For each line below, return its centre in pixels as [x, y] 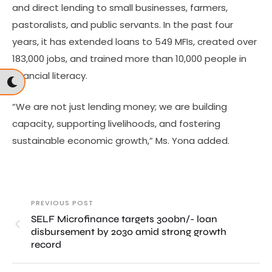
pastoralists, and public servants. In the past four [123, 25]
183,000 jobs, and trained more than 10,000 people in [129, 59]
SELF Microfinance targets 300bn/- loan [124, 219]
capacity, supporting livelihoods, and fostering [116, 123]
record [46, 244]
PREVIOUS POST [62, 202]
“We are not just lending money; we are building [120, 106]
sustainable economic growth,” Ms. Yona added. [121, 140]
